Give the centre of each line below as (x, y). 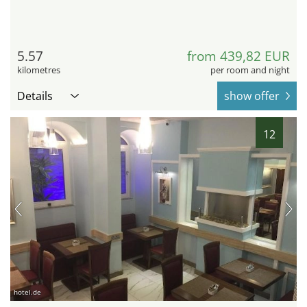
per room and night (250, 70)
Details (35, 96)
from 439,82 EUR (238, 57)
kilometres (39, 70)
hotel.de (27, 292)
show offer (252, 96)
